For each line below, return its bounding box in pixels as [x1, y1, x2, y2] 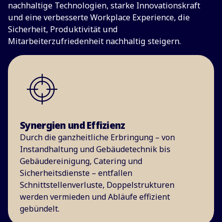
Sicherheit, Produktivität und [8, 23, 118, 35]
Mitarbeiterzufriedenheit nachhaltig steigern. [8, 35, 181, 47]
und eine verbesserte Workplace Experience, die [8, 11, 190, 23]
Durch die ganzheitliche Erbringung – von [20, 132, 175, 143]
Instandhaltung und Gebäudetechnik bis [20, 144, 171, 155]
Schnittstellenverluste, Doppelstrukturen [20, 179, 175, 191]
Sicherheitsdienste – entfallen [20, 167, 133, 179]
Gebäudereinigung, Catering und [20, 156, 143, 167]
